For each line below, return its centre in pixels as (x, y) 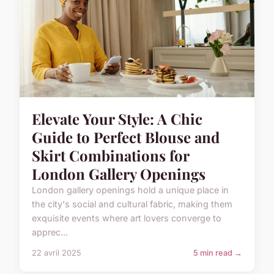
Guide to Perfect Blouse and (126, 137)
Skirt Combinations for (110, 156)
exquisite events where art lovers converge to (127, 218)
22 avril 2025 (57, 253)
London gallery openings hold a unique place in (130, 190)
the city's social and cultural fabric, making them (132, 204)
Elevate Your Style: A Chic (117, 119)
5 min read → (218, 253)
